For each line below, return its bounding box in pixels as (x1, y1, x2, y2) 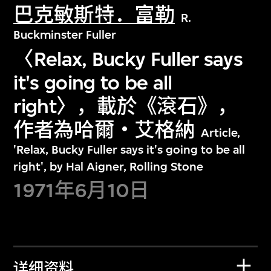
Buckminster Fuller (13, 28, 117, 42)
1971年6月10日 (13, 178, 149, 203)
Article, (200, 125, 240, 140)
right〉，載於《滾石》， (13, 94, 238, 118)
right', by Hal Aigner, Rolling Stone (13, 159, 204, 174)
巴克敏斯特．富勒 (13, 3, 175, 27)
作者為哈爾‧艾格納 (13, 117, 195, 142)
